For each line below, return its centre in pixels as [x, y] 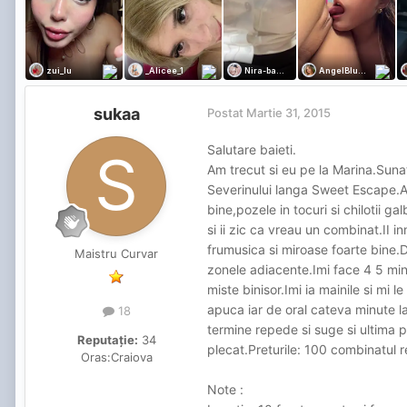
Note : [227, 390]
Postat [227, 113]
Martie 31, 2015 [288, 113]
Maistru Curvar [116, 254]
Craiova [131, 357]
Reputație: [107, 339]
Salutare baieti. [252, 150]
